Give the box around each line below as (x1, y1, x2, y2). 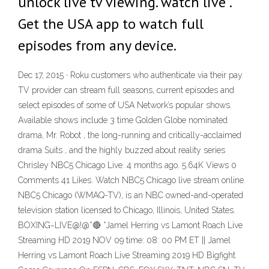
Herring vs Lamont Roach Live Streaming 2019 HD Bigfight (18, 250, 235, 261)
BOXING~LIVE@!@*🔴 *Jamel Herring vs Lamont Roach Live (18, 220, 243, 231)
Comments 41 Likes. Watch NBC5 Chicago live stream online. (18, 175, 246, 186)
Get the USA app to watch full (18, 14, 204, 33)
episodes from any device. (18, 36, 177, 55)
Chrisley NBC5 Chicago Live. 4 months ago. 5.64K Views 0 (18, 160, 237, 171)
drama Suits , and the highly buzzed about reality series (18, 145, 225, 156)
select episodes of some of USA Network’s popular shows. (18, 100, 232, 110)
